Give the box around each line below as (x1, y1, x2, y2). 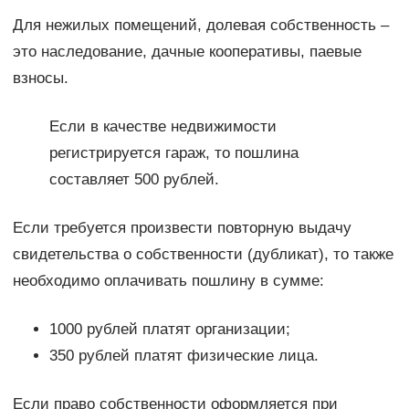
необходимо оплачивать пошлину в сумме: (12, 271, 324, 289)
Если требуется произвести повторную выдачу (12, 218, 351, 236)
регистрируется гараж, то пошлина (48, 143, 299, 162)
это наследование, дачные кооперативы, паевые (12, 42, 362, 60)
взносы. (12, 68, 68, 87)
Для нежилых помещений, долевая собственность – (12, 16, 389, 34)
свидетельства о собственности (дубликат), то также (12, 245, 393, 263)
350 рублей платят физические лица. (48, 346, 319, 364)
